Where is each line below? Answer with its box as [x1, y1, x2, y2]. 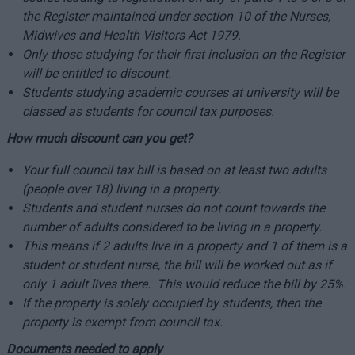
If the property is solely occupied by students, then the [21, 296, 321, 311]
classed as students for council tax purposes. [21, 104, 274, 119]
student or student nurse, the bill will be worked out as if [21, 258, 332, 273]
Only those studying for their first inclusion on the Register [21, 47, 345, 62]
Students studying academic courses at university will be [21, 85, 338, 100]
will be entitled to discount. [21, 66, 171, 81]
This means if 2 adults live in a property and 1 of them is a [21, 239, 347, 254]
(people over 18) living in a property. [21, 181, 221, 197]
